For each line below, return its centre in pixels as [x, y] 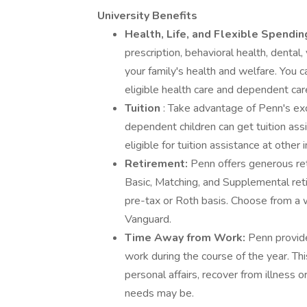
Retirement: [158, 164]
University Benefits [147, 16]
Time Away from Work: [186, 238]
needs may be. [159, 293]
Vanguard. [148, 219]
